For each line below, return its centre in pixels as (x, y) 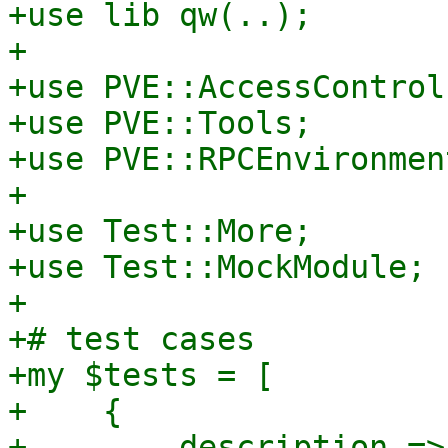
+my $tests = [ (141, 375)
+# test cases (131, 339)
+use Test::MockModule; (217, 267)
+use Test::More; (160, 231)
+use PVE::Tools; (160, 123)
